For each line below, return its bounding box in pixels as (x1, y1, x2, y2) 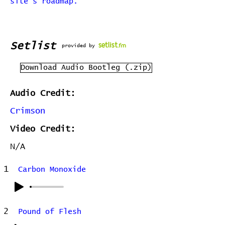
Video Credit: (10, 125, 75, 134)
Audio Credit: (10, 89, 75, 98)
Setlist (10, 41, 56, 51)
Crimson (10, 107, 45, 116)
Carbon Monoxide (18, 166, 86, 173)
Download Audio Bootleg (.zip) (21, 64, 152, 71)
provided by (62, 43, 95, 48)
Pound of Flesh (18, 208, 81, 215)
